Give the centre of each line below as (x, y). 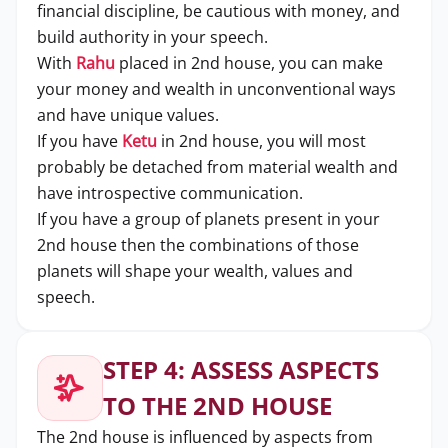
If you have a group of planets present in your (208, 219)
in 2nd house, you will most (261, 141)
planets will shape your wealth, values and (195, 271)
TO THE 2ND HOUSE (217, 405)
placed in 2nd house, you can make (249, 63)
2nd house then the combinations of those (198, 245)
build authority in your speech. (152, 37)
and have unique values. (128, 115)
